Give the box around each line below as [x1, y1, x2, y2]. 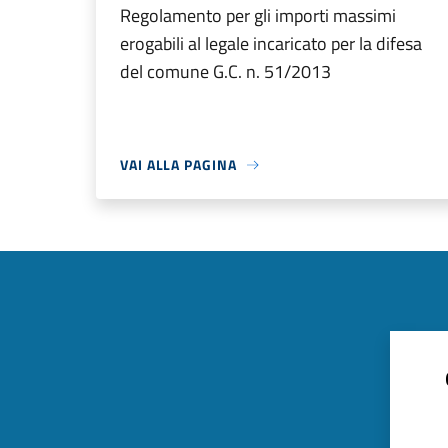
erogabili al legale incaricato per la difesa [120, 30, 422, 57]
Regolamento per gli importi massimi [120, 2, 396, 29]
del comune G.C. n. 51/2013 [120, 58, 331, 85]
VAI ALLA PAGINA [120, 154, 237, 175]
